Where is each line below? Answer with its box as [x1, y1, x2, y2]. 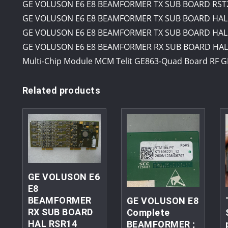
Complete [126, 207, 170, 218]
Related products [22, 84, 101, 96]
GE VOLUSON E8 [126, 195, 199, 207]
